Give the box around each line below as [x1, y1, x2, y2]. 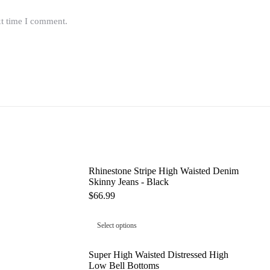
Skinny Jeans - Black [88, 177, 169, 187]
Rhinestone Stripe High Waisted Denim [88, 166, 239, 177]
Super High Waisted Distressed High [88, 250, 228, 260]
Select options [96, 221, 137, 230]
